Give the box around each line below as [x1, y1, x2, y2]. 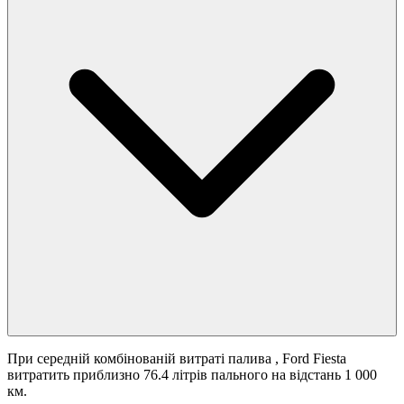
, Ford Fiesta [275, 351, 346, 367]
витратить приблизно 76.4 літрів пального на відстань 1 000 [7, 367, 377, 383]
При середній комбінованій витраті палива [7, 351, 275, 367]
